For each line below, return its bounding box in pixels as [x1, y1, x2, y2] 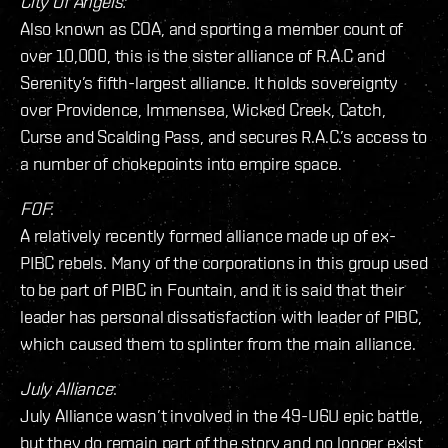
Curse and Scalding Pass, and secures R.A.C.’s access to [20, 125, 428, 147]
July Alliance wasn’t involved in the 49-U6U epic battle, [20, 404, 423, 426]
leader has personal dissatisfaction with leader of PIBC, [20, 305, 422, 327]
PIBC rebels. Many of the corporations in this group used [20, 251, 428, 273]
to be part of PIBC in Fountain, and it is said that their [20, 278, 404, 300]
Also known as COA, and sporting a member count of [20, 17, 404, 39]
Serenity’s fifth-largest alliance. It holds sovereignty [20, 71, 399, 93]
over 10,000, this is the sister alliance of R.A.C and [20, 44, 385, 66]
